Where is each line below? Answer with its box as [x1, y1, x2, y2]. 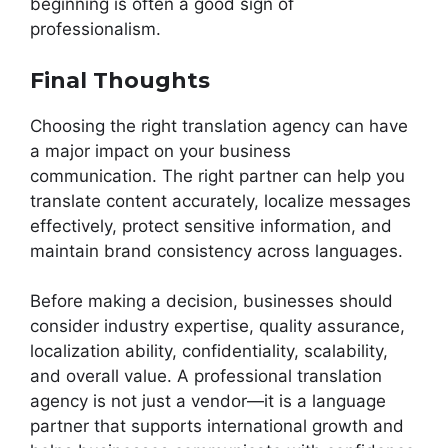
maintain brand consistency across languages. [30, 240, 403, 261]
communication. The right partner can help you [30, 165, 405, 186]
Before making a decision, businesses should [30, 291, 393, 312]
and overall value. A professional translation [30, 366, 382, 387]
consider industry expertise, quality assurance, [30, 316, 405, 337]
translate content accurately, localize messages [30, 190, 411, 211]
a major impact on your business [30, 140, 291, 161]
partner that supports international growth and [30, 416, 404, 437]
